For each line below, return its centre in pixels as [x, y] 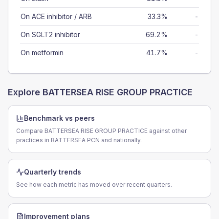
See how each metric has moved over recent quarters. [94, 185]
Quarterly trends [53, 172]
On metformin [42, 53]
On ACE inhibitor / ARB [56, 16]
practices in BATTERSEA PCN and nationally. [79, 140]
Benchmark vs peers [59, 118]
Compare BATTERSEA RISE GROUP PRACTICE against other [101, 131]
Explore [25, 92]
